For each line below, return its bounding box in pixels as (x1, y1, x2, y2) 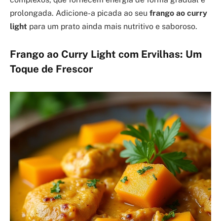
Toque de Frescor (10, 63, 93, 75)
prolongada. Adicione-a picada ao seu (10, 8, 149, 18)
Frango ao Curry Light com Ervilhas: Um (10, 48, 202, 60)
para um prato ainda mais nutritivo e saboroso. (27, 21, 197, 31)
